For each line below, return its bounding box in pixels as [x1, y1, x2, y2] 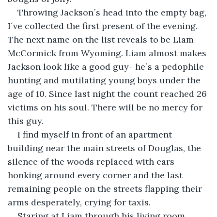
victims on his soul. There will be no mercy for [8, 101, 205, 113]
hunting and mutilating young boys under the [8, 74, 203, 86]
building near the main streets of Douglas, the [8, 142, 203, 154]
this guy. [8, 115, 44, 126]
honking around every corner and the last [8, 169, 185, 181]
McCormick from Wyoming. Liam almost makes [8, 47, 209, 59]
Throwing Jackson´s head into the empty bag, [17, 6, 209, 18]
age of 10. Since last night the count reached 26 [8, 88, 209, 99]
